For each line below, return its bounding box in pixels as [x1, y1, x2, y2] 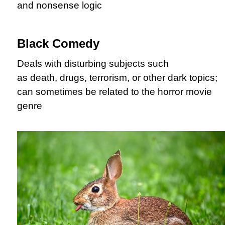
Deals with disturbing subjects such [17, 58, 169, 69]
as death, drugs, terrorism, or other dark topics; [17, 72, 217, 83]
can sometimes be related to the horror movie [17, 86, 212, 97]
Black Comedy [17, 36, 99, 50]
